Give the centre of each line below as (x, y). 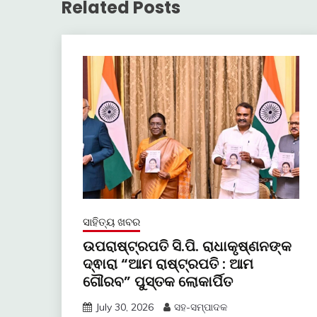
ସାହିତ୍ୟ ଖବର (111, 221)
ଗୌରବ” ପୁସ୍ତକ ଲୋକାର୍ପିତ (158, 281)
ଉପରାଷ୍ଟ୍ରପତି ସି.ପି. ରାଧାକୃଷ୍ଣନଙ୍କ (187, 246)
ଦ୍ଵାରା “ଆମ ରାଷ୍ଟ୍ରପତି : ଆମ (168, 264)
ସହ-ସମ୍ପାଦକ (201, 307)
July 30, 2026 (125, 307)
